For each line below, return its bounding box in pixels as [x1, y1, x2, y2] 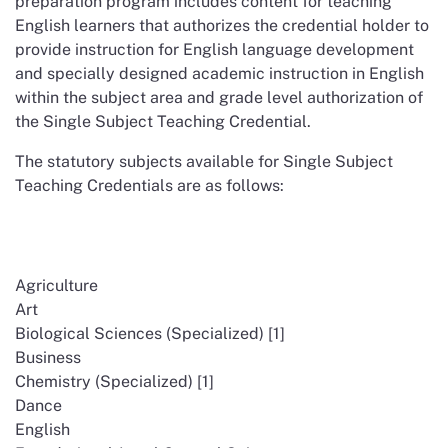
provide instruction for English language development [15, 40, 414, 59]
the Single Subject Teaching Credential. [15, 112, 311, 131]
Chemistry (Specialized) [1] [15, 372, 214, 391]
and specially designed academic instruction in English [15, 64, 424, 83]
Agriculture [15, 276, 98, 295]
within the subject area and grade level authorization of [15, 88, 423, 107]
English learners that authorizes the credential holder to [15, 16, 429, 35]
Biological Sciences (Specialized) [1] [15, 324, 285, 343]
